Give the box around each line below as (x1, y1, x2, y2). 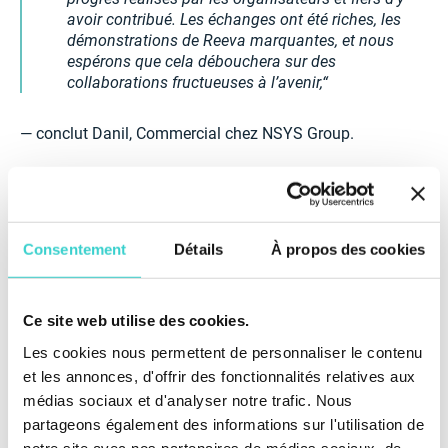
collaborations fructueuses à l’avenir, (67, 73, 322, 93)
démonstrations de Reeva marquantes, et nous (67, 31, 394, 51)
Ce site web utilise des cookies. (23, 311, 249, 329)
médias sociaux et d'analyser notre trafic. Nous (23, 391, 353, 409)
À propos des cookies (271, 240, 425, 258)
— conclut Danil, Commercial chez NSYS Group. (20, 124, 354, 144)
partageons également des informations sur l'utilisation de (23, 415, 424, 433)
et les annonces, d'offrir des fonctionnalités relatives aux (23, 367, 416, 385)
